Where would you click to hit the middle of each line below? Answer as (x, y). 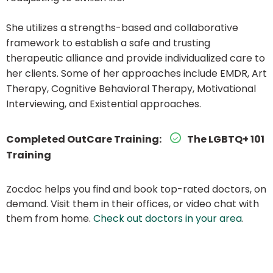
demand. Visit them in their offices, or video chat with (133, 204)
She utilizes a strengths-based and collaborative (122, 28)
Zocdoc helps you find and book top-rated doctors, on (136, 190)
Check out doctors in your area (168, 219)
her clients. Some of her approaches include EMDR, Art (136, 74)
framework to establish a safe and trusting (108, 43)
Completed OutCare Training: (84, 139)
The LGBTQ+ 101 (225, 139)
